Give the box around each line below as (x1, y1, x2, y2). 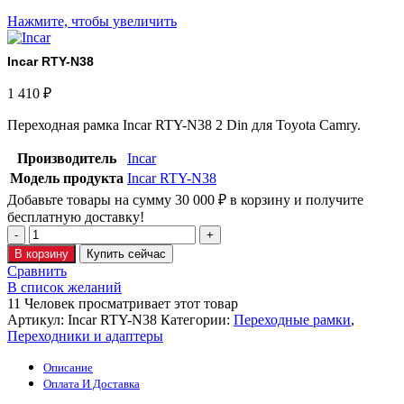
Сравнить (7, 263, 67, 280)
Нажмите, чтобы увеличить (7, 13, 177, 29)
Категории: (161, 312, 230, 328)
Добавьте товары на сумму (7, 192, 175, 208)
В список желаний (7, 280, 122, 296)
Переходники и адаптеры (7, 328, 163, 344)
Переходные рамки (234, 312, 351, 328)
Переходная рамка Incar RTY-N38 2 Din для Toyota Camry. (7, 117, 361, 133)
